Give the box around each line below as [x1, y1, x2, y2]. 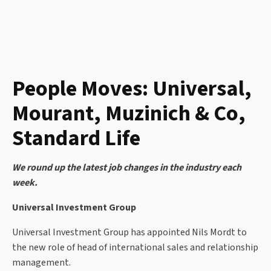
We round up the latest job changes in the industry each [12, 161, 241, 175]
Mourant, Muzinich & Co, [12, 98, 246, 129]
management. [12, 256, 71, 270]
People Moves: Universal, [12, 73, 252, 105]
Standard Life [12, 123, 140, 154]
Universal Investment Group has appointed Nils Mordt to [12, 226, 247, 240]
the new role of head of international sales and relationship [12, 241, 258, 255]
